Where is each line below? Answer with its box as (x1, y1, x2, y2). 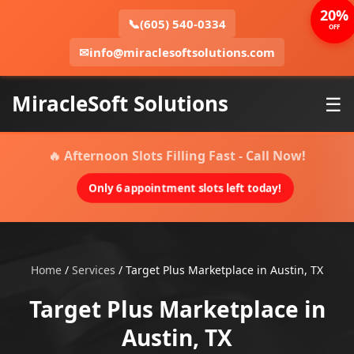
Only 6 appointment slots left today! (92, 180, 277, 196)
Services (72, 262, 115, 277)
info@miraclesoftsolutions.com (89, 44, 275, 60)
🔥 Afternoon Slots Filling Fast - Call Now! (48, 147, 306, 164)
